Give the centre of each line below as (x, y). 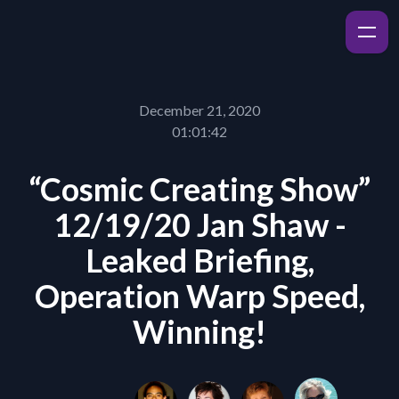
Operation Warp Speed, (199, 296)
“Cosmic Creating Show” (199, 189)
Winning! (199, 331)
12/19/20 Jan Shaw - (199, 224)
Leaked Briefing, (199, 260)
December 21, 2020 (199, 110)
